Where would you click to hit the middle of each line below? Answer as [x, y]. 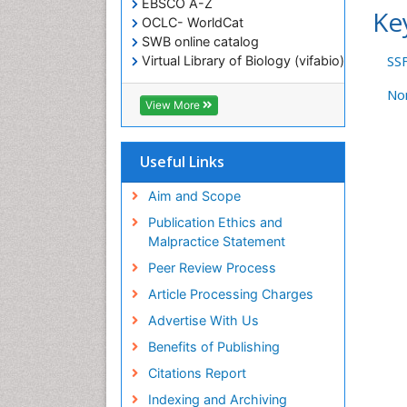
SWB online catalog [199, 42]
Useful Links [182, 162]
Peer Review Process [212, 268]
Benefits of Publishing [213, 347]
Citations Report [197, 373]
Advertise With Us [203, 321]
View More [174, 105]
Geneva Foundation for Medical [234, 99]
